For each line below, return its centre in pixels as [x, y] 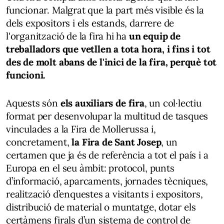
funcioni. [26, 75]
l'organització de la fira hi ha [67, 36]
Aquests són [32, 103]
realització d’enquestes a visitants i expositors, [104, 194]
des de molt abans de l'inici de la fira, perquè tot [111, 62]
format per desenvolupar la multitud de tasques [107, 116]
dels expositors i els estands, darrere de [90, 23]
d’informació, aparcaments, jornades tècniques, [107, 181]
